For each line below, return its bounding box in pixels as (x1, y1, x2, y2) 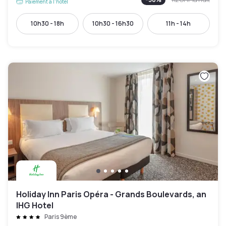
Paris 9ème (44, 212, 77, 221)
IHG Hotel (16, 200, 53, 211)
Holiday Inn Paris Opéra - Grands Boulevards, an (16, 189, 206, 200)
